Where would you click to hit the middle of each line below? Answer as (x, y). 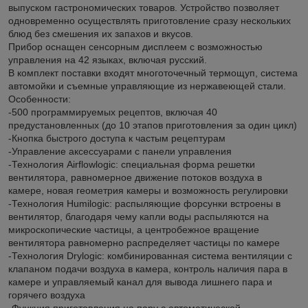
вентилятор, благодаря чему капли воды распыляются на (139, 217)
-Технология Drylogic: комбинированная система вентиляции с (150, 256)
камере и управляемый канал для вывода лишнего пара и (140, 282)
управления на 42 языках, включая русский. (108, 60)
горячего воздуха (47, 295)
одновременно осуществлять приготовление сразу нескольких (150, 21)
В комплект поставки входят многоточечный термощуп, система (153, 73)
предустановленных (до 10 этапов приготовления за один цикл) (153, 125)
